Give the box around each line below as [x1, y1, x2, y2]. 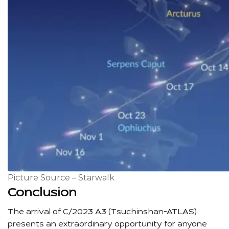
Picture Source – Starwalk [8, 173, 114, 183]
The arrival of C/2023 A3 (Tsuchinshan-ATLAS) [8, 208, 197, 217]
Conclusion [8, 187, 77, 200]
